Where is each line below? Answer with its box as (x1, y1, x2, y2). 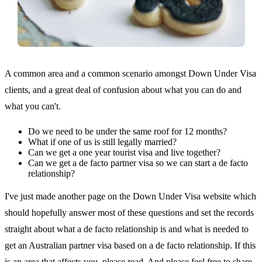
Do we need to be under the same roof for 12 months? (28, 126, 227, 136)
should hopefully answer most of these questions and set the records (5, 207, 254, 218)
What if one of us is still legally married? (28, 136, 177, 147)
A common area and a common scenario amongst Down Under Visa (5, 68, 256, 78)
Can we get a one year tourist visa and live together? (28, 147, 220, 157)
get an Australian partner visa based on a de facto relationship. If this (5, 240, 256, 250)
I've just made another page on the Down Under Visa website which (5, 191, 256, 201)
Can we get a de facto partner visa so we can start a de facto (28, 157, 248, 168)
